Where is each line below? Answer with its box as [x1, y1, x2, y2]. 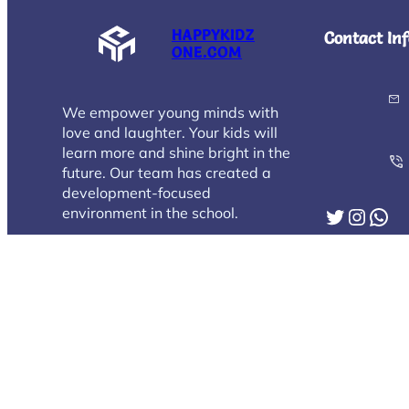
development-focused [62, 184, 211, 203]
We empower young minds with [62, 103, 278, 122]
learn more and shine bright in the [62, 143, 290, 163]
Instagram [345, 202, 364, 230]
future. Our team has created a [62, 163, 271, 183]
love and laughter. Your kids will [62, 123, 278, 142]
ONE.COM [172, 43, 242, 62]
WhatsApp [367, 202, 380, 230]
